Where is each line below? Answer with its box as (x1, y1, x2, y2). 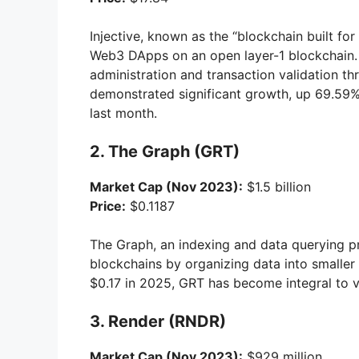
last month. (90, 105, 157, 122)
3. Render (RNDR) (90, 312, 226, 332)
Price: (90, 198, 126, 215)
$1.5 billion (243, 179, 311, 196)
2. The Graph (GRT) (90, 142, 240, 162)
